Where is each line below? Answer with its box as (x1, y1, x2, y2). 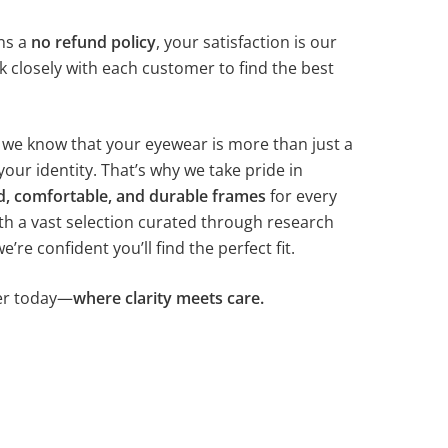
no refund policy (30, 31, 156, 53)
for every (265, 185, 337, 207)
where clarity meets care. (72, 287, 264, 309)
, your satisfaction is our (155, 31, 337, 53)
